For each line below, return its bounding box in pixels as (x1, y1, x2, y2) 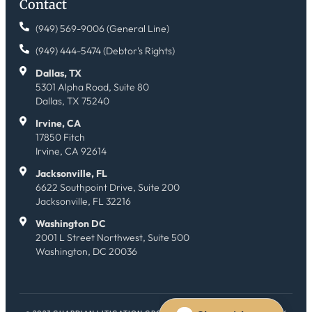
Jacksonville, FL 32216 (35, 195, 131, 208)
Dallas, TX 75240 (35, 95, 109, 108)
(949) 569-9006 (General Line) (35, 22, 169, 36)
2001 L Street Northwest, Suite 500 (35, 231, 189, 244)
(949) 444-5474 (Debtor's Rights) (35, 45, 175, 58)
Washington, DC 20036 (35, 245, 137, 258)
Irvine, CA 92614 (35, 145, 107, 158)
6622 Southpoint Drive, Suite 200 (35, 181, 180, 194)
